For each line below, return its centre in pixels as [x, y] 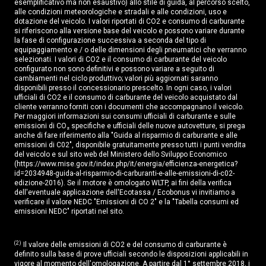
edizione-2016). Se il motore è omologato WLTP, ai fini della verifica [123, 183]
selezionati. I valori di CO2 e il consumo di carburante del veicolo [121, 60]
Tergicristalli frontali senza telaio [99, 229]
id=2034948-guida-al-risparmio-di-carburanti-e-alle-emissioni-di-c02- [124, 174]
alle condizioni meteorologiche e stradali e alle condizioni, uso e [121, 12]
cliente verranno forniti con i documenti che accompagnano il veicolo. [129, 107]
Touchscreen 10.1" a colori [87, 251]
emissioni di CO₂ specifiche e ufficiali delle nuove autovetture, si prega [130, 126]
